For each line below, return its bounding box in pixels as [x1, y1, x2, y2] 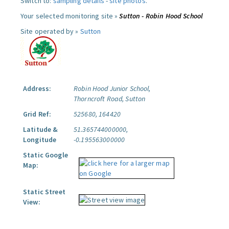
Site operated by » [20, 27, 80, 36]
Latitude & [23, 125, 58, 134]
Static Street [23, 187, 65, 196]
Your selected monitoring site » [20, 11, 120, 20]
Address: [23, 84, 52, 93]
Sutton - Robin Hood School [119, 11, 203, 20]
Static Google [23, 150, 68, 159]
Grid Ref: [23, 109, 52, 119]
